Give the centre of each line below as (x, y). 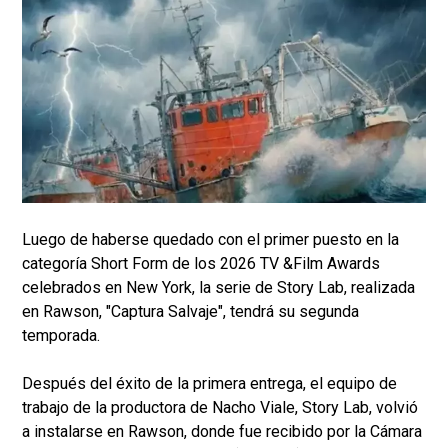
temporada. (63, 336)
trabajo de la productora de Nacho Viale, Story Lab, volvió (220, 408)
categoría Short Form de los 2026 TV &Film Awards (201, 264)
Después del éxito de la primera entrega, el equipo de (209, 384)
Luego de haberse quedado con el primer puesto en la (210, 240)
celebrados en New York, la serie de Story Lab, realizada (218, 288)
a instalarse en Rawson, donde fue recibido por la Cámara (222, 432)
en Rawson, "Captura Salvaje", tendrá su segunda (190, 312)
